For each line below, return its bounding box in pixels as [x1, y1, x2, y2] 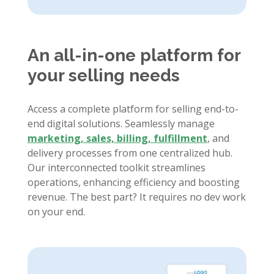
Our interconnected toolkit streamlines [27, 160, 206, 174]
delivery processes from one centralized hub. [27, 146, 232, 160]
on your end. [27, 204, 85, 218]
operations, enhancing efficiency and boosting [27, 175, 240, 189]
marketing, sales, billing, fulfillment [27, 131, 207, 145]
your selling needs [27, 65, 180, 86]
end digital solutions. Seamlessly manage [27, 116, 215, 130]
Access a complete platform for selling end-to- [27, 102, 239, 116]
